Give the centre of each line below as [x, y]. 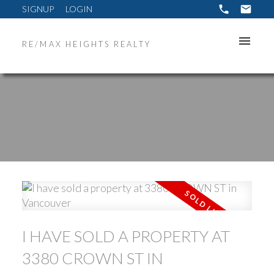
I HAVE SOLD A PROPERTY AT [126, 236]
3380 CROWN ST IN [92, 258]
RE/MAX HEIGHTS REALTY [87, 44]
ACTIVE [197, 214]
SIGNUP [38, 9]
